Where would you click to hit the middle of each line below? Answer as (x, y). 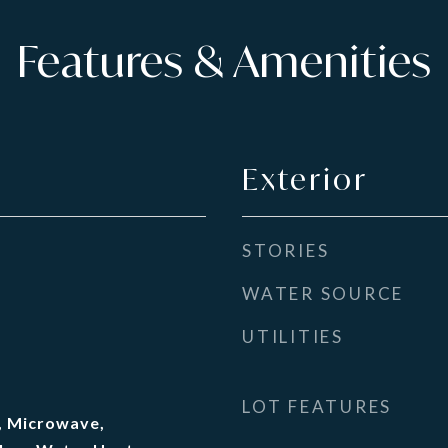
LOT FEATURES (317, 406)
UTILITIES (293, 336)
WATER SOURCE (323, 293)
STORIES (286, 250)
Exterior (305, 179)
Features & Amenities (224, 60)
